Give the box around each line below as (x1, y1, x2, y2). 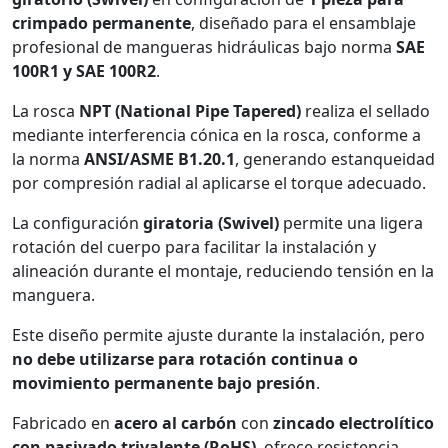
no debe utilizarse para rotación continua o (12, 347, 358, 370)
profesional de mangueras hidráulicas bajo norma (12, 35, 396, 58)
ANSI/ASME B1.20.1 (84, 147, 235, 170)
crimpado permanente (12, 11, 191, 34)
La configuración (12, 211, 143, 234)
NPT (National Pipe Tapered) (79, 99, 301, 122)
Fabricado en (12, 411, 114, 434)
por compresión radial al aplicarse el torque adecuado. (12, 171, 426, 194)
